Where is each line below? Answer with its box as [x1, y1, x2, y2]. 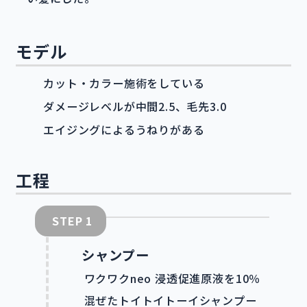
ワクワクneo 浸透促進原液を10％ [84, 270, 261, 287]
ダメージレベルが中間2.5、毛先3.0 [43, 97, 227, 114]
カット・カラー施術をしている [43, 74, 205, 91]
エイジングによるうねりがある [43, 121, 205, 138]
